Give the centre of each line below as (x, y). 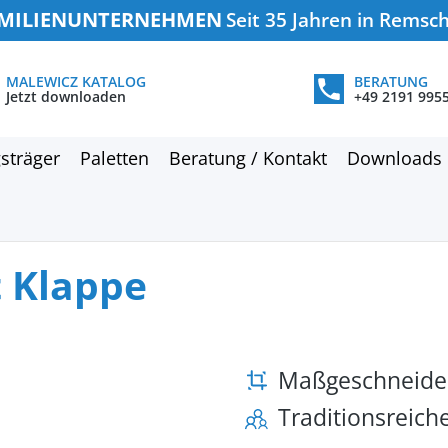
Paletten (114, 158)
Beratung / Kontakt (248, 158)
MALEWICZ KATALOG (76, 81)
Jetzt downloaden (66, 96)
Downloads (394, 158)
